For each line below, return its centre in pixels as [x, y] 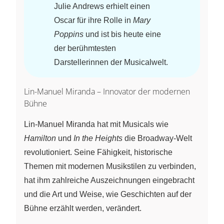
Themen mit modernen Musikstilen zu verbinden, [110, 166]
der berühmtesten [85, 48]
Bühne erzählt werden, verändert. [83, 208]
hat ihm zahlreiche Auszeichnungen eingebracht [109, 180]
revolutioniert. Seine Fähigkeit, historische [98, 152]
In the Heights [98, 138]
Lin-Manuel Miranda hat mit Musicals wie [96, 124]
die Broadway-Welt [157, 138]
